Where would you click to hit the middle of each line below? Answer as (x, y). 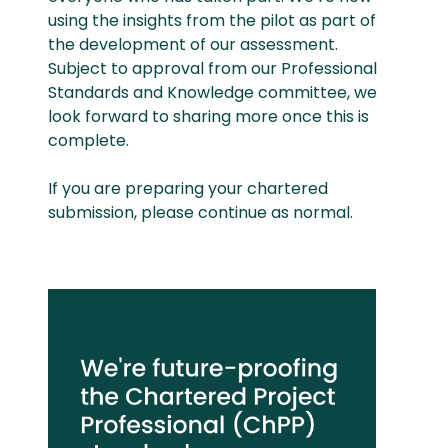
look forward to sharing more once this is (208, 116)
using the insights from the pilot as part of (212, 20)
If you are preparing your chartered (188, 188)
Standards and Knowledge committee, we (212, 92)
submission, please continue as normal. (200, 212)
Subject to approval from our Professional (212, 68)
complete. (88, 140)
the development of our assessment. (193, 44)
